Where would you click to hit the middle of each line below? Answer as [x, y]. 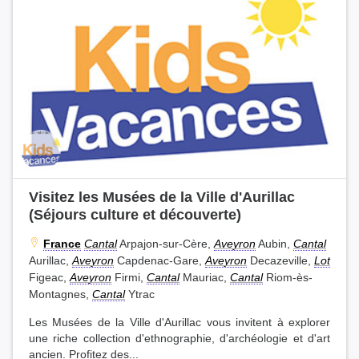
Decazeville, [280, 260]
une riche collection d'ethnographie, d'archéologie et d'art [179, 338]
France [62, 243]
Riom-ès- [288, 277]
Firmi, [129, 277]
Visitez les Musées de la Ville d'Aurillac [162, 196]
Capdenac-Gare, [159, 260]
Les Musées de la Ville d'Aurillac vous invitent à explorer [179, 322]
